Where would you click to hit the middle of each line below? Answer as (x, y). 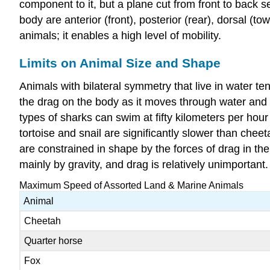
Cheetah (43, 221)
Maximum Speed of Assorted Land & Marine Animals (131, 186)
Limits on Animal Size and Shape (120, 63)
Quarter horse (54, 241)
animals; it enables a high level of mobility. (120, 36)
